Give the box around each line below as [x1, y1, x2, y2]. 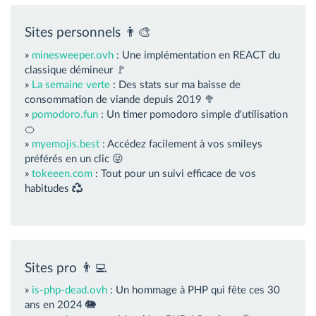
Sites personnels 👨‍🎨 [25, 26, 151, 39]
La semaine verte [32, 79, 110, 90]
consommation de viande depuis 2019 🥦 [25, 94, 215, 105]
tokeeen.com [32, 168, 92, 179]
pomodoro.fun [32, 109, 98, 120]
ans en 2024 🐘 [25, 300, 96, 310]
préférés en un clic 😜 [25, 153, 123, 164]
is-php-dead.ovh [32, 285, 107, 296]
